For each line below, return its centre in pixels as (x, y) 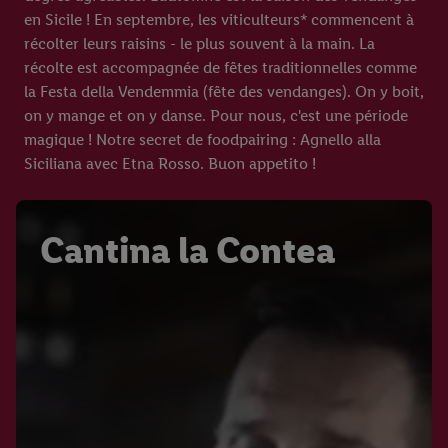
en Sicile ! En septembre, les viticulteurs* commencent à (219, 19)
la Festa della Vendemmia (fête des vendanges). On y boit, (224, 91)
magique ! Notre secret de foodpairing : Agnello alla (202, 139)
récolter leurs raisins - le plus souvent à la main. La (199, 43)
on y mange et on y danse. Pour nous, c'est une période (216, 115)
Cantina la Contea (187, 250)
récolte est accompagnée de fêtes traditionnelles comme (220, 67)
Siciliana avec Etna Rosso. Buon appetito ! (170, 163)
